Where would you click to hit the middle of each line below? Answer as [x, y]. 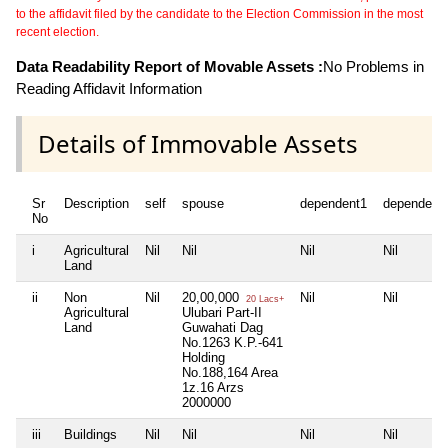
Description [96, 204]
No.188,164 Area [230, 373]
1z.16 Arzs [213, 388]
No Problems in [373, 66]
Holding [203, 358]
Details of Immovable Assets [198, 144]
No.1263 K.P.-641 [232, 343]
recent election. [57, 31]
